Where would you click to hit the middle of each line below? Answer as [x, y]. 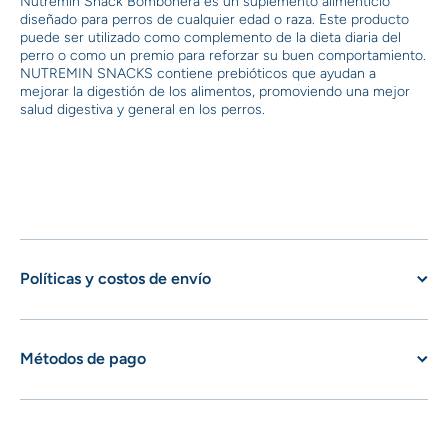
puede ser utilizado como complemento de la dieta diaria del [210, 37]
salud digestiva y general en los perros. [142, 109]
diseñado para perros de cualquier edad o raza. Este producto [214, 19]
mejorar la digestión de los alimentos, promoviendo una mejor [215, 91]
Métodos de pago [83, 358]
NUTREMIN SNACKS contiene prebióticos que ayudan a [198, 73]
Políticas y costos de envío [115, 278]
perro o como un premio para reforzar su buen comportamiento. [223, 55]
